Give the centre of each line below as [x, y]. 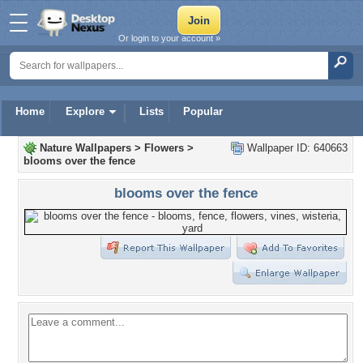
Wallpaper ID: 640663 [296, 148]
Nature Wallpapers [85, 148]
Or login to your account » [169, 38]
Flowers [164, 148]
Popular [203, 111]
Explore [85, 111]
